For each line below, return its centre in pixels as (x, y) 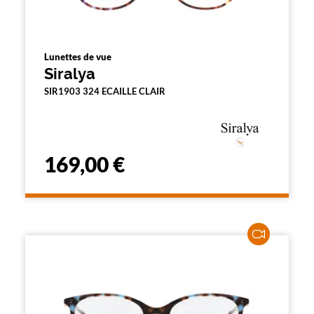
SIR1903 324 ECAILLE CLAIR (105, 91)
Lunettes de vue (78, 57)
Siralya (70, 74)
